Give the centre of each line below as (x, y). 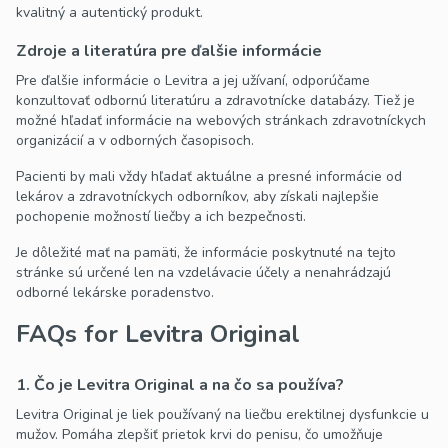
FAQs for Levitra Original (158, 334)
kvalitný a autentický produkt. (109, 13)
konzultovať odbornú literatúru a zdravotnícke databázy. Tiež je (215, 101)
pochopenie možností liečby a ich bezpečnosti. (161, 217)
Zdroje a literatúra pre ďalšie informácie (169, 51)
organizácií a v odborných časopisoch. (135, 141)
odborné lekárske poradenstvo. (115, 293)
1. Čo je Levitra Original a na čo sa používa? (180, 385)
